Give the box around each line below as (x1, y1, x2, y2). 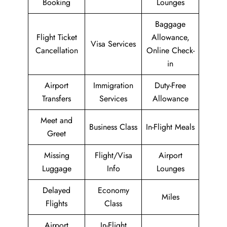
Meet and (41, 115, 72, 126)
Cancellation (35, 45, 78, 56)
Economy (97, 184, 129, 196)
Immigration (93, 80, 133, 91)
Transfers (42, 93, 71, 104)
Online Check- (146, 45, 195, 56)
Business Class (89, 121, 137, 133)
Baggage (155, 18, 185, 30)
